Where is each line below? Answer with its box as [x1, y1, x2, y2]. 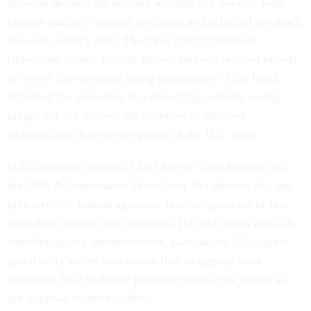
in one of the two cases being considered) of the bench [7, 71, 282, 85]
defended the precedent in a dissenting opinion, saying [7, 90, 281, 104]
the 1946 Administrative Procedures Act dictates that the [7, 178, 291, 193]
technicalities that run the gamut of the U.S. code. [7, 127, 258, 142]
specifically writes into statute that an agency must [7, 253, 262, 268]
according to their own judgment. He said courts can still [7, 216, 294, 230]
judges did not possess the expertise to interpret [7, 108, 246, 123]
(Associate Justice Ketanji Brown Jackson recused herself [7, 52, 297, 67]
